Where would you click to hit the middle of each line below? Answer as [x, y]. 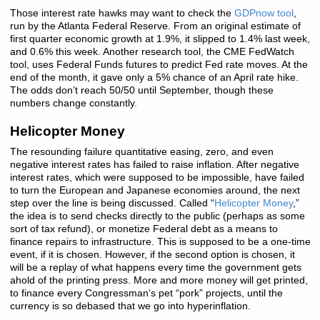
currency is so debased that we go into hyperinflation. [130, 306]
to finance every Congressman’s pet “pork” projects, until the [146, 293]
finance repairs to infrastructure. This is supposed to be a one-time [160, 241]
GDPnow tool [264, 13]
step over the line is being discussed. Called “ [112, 203]
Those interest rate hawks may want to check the [122, 13]
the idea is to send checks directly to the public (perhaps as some [157, 216]
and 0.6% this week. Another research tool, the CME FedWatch [152, 51]
